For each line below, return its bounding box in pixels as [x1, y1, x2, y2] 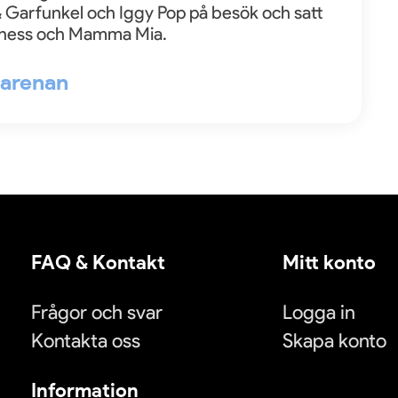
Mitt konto [283, 251, 376, 275]
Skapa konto [283, 329, 386, 353]
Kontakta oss [31, 329, 140, 353]
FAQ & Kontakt [31, 251, 165, 275]
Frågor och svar [31, 300, 163, 324]
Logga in [283, 300, 355, 324]
